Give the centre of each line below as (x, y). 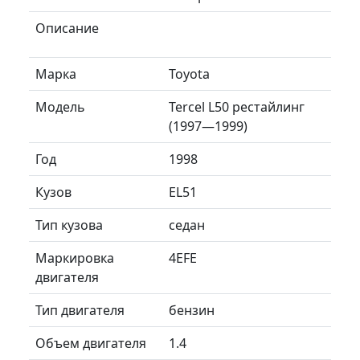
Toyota (189, 74)
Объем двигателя (91, 343)
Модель (60, 106)
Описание (67, 28)
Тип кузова (69, 225)
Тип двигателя (80, 310)
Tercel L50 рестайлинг (237, 106)
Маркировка (75, 258)
